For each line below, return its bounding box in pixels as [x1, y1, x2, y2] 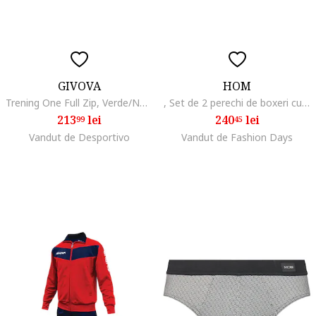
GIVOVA [57, 78, 101, 94]
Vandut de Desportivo [28, 130, 130, 144]
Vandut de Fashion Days [181, 130, 293, 144]
